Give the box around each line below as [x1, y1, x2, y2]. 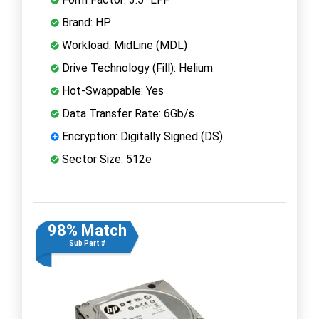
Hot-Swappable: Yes [59, 83, 164, 98]
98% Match [47, 221, 127, 239]
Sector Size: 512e [59, 152, 152, 166]
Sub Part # [68, 239, 105, 247]
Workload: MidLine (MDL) [59, 38, 187, 52]
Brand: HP [59, 15, 111, 29]
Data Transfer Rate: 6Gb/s [59, 106, 194, 120]
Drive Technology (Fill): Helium [59, 61, 213, 75]
